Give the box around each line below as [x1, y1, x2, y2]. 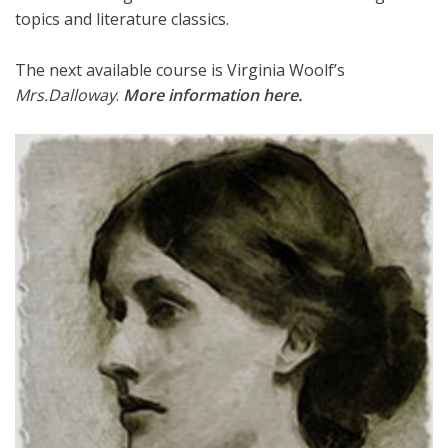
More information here [123, 84, 298, 107]
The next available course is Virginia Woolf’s [15, 59, 345, 82]
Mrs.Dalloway [15, 84, 116, 107]
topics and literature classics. [15, 8, 229, 31]
